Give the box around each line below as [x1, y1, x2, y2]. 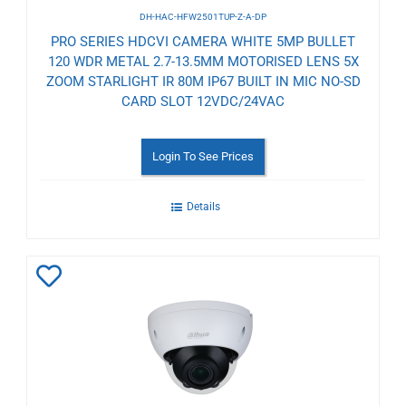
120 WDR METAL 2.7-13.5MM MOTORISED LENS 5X [47, 53, 359, 70]
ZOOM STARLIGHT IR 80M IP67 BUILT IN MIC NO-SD [45, 72, 361, 90]
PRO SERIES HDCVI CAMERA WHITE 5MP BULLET [51, 33, 355, 50]
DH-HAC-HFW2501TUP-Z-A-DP [140, 11, 266, 22]
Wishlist [36, 341, 125, 372]
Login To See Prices [152, 149, 254, 163]
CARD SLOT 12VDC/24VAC [121, 92, 285, 110]
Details [186, 199, 220, 213]
